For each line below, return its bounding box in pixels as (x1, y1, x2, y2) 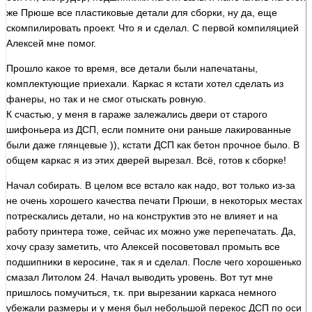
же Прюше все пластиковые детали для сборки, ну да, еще (6, 6, 277, 18)
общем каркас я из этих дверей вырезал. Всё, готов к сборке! (6, 154, 286, 166)
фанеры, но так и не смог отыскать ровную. (6, 93, 206, 104)
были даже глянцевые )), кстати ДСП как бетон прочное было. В (6, 139, 299, 150)
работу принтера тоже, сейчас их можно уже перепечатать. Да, (6, 225, 296, 237)
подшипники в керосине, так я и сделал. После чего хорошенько (6, 256, 302, 267)
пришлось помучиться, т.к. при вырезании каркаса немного (6, 286, 276, 298)
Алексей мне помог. (6, 37, 96, 49)
